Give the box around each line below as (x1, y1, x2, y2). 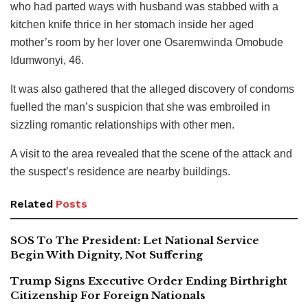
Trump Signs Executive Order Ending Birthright (10, 274, 287, 288)
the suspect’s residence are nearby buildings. (10, 166, 230, 178)
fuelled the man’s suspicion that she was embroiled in (10, 101, 270, 113)
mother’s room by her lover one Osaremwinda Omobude (10, 36, 283, 49)
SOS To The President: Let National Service (10, 234, 259, 247)
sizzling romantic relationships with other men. (10, 119, 234, 131)
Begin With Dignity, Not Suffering (10, 248, 203, 262)
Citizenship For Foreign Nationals (10, 289, 206, 302)
